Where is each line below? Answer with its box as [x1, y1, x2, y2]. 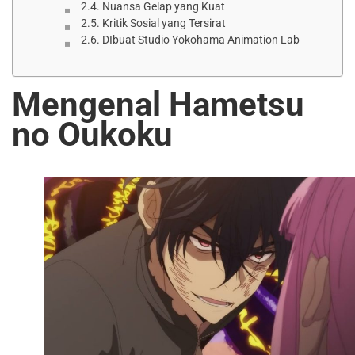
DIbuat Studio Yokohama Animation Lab [101, 32, 300, 46]
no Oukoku [12, 114, 173, 154]
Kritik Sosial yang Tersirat [101, 16, 226, 29]
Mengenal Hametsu [12, 84, 304, 124]
